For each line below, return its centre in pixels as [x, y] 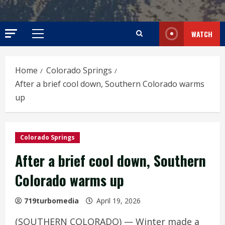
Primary [51, 39]
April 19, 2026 [119, 200]
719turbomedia [51, 200]
